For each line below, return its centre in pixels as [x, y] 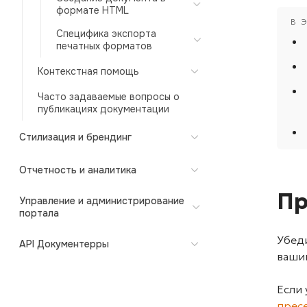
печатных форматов [104, 46]
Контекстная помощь [88, 71]
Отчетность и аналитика [78, 170]
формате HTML [93, 10]
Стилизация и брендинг [75, 137]
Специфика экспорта [106, 34]
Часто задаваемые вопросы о [109, 97]
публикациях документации [103, 109]
